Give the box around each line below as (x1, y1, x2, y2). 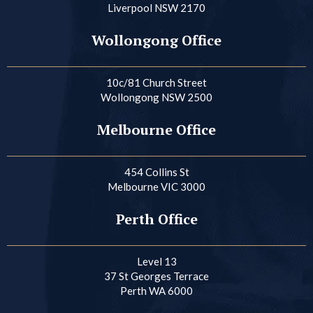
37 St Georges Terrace (104, 269, 209, 282)
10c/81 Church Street (106, 75, 207, 89)
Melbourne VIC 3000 (108, 180, 205, 193)
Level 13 (136, 254, 177, 268)
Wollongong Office (92, 30, 221, 50)
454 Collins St (124, 165, 189, 178)
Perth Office (115, 209, 198, 228)
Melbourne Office (97, 119, 216, 139)
